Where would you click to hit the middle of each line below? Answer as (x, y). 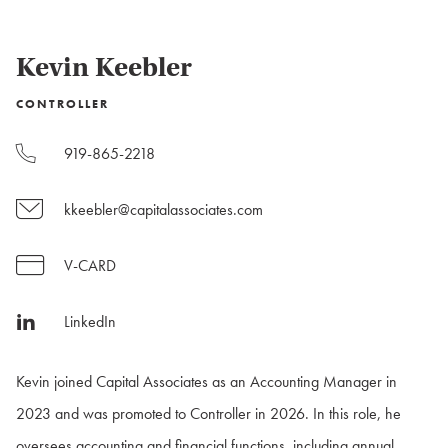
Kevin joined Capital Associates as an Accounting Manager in (206, 382)
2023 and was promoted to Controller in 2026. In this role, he (208, 414)
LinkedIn (90, 322)
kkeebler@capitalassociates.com (163, 210)
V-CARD (90, 266)
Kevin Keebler (104, 68)
